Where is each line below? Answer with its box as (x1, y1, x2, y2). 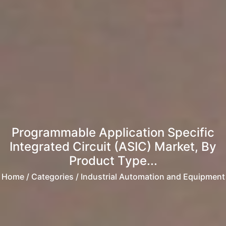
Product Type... (69, 153, 157, 168)
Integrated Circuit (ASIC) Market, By (10, 139, 216, 154)
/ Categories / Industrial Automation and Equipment (24, 172, 225, 182)
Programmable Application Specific (12, 125, 214, 140)
